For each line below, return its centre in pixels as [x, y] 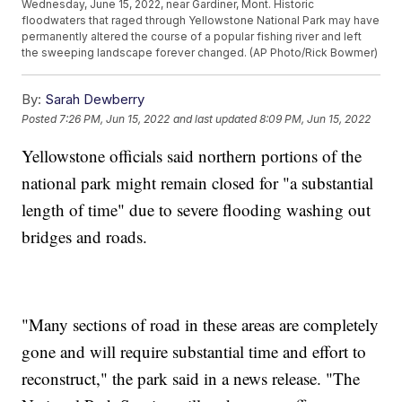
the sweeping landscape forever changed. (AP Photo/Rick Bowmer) [200, 53]
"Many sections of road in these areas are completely [201, 325]
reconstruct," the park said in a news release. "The [191, 379]
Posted [41, 118]
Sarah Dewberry [95, 100]
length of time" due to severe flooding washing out [197, 210]
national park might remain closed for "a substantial [198, 183]
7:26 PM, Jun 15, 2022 [115, 118]
